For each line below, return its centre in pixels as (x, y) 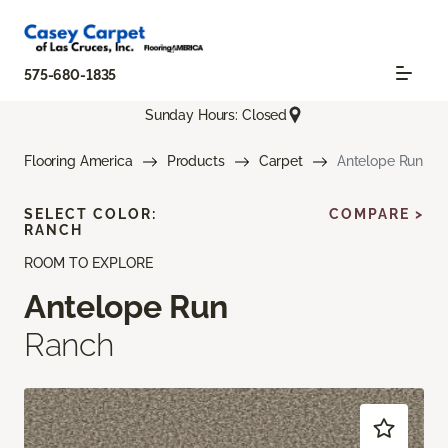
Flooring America (78, 161)
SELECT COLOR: (90, 214)
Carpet (280, 161)
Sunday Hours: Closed (216, 114)
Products (195, 161)
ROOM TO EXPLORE (88, 263)
